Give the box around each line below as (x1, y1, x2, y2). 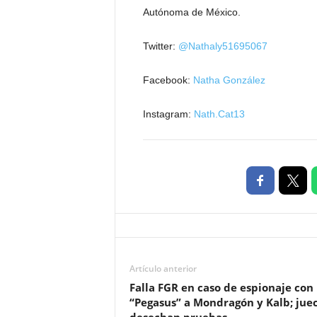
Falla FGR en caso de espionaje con (129, 280, 313, 294)
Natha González (192, 74, 265, 86)
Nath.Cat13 (193, 108, 245, 120)
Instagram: (142, 108, 194, 120)
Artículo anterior (129, 263, 197, 275)
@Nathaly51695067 (178, 40, 267, 52)
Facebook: (142, 74, 193, 86)
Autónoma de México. (142, 6, 241, 18)
